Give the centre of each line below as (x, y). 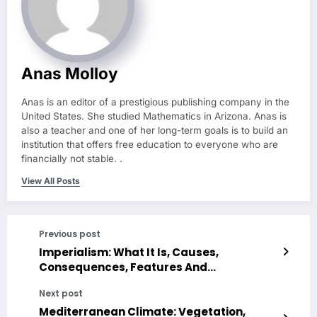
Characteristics (84, 282)
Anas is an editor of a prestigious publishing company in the (155, 102)
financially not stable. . (72, 159)
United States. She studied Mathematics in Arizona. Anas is (154, 116)
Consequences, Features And (123, 267)
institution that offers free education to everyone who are (150, 145)
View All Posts (51, 181)
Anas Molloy (70, 74)
